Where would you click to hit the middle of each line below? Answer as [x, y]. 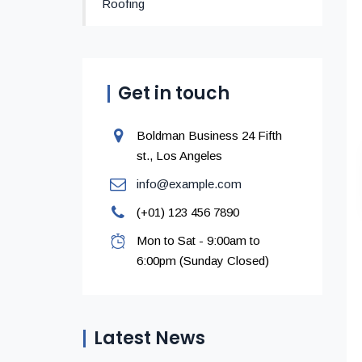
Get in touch [174, 93]
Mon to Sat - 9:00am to [198, 240]
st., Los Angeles [179, 156]
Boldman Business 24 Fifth [209, 135]
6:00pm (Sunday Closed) [203, 261]
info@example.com [189, 184]
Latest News [149, 338]
